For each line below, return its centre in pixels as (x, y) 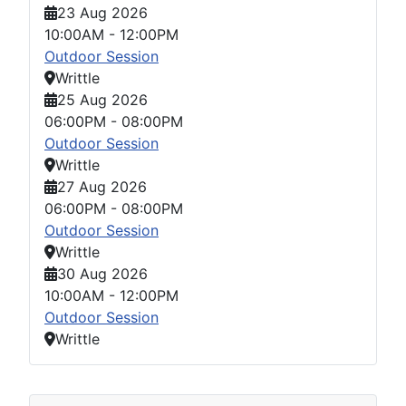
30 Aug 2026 (102, 273)
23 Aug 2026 (102, 12)
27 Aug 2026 (102, 186)
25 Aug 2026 (102, 99)
